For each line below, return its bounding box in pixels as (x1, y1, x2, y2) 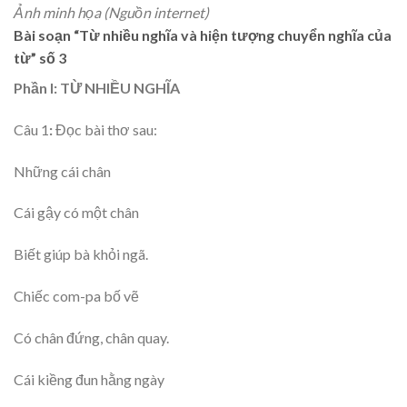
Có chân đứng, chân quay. (14, 328, 169, 346)
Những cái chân (14, 162, 111, 180)
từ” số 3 (14, 48, 66, 66)
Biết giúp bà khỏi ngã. (14, 245, 148, 263)
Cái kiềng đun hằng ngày (14, 370, 164, 388)
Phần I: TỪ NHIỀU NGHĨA (14, 78, 180, 96)
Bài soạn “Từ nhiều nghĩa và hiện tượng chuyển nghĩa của (14, 25, 392, 44)
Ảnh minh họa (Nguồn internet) (14, 3, 209, 21)
